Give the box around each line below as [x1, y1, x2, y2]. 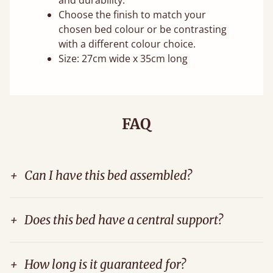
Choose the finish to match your [58, 8, 206, 22]
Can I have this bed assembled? [24, 168, 192, 183]
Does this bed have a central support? [24, 212, 223, 228]
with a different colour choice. [58, 37, 196, 51]
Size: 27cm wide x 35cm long [58, 52, 188, 66]
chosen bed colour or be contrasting [58, 23, 227, 37]
